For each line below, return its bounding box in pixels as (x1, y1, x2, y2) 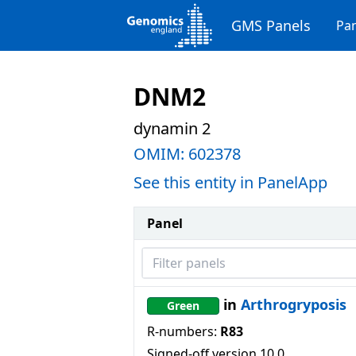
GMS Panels (231, 16, 311, 35)
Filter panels (141, 248, 215, 265)
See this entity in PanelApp (133, 172, 327, 193)
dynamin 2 (133, 118, 211, 139)
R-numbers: (147, 323, 217, 340)
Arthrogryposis (241, 295, 346, 314)
